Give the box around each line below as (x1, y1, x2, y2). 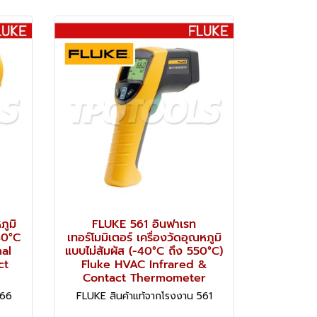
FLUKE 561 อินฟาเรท (92, 215, 196, 233)
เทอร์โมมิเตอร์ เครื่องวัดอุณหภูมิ (67, 229, 221, 246)
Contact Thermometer (82, 269, 206, 287)
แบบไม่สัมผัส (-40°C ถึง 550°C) (65, 242, 223, 260)
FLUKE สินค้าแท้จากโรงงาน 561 (76, 288, 212, 304)
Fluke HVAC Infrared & (81, 255, 207, 273)
